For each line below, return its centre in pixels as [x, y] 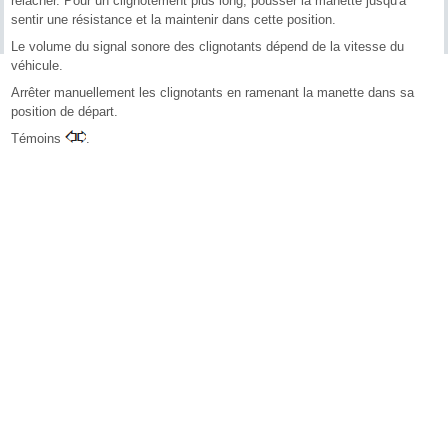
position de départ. [65, 111]
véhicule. [37, 65]
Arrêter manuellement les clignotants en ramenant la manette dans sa [213, 92]
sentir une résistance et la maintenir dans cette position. [174, 19]
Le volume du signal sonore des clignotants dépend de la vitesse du [208, 46]
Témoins [38, 138]
